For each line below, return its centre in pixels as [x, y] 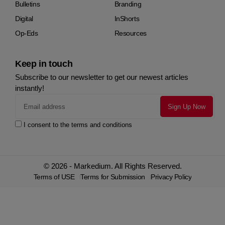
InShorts [127, 19]
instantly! [30, 88]
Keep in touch [44, 64]
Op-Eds [27, 33]
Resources [130, 33]
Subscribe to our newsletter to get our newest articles [102, 77]
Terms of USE [54, 177]
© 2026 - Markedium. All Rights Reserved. [113, 166]
